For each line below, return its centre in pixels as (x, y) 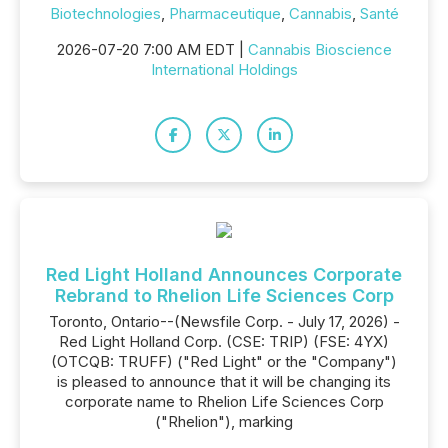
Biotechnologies (105, 13)
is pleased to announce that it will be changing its (224, 381)
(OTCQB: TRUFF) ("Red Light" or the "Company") (224, 361)
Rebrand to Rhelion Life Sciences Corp (224, 295)
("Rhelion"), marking (224, 421)
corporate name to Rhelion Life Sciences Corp (224, 401)
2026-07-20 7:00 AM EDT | (152, 49)
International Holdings (224, 69)
